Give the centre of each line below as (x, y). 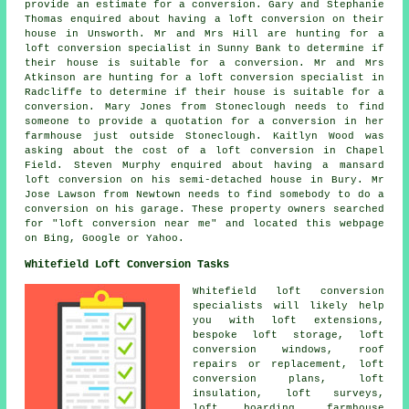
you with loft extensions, (288, 320)
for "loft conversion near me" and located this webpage (204, 223)
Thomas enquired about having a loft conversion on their (204, 19)
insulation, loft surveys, (288, 393)
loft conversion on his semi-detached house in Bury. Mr (204, 179)
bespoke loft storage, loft (288, 335)
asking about (69, 150)
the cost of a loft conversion (214, 150)
